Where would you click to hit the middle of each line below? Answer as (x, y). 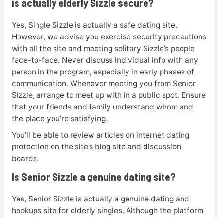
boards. (25, 159)
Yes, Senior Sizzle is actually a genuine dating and (100, 199)
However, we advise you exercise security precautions (109, 36)
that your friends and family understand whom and (102, 107)
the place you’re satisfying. (59, 118)
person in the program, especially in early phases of (103, 72)
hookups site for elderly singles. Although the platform (107, 211)
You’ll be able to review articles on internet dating (100, 135)
